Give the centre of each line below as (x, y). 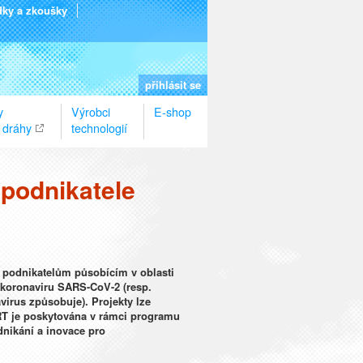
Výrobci (91, 112)
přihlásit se (173, 85)
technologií (99, 128)
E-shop (173, 112)
